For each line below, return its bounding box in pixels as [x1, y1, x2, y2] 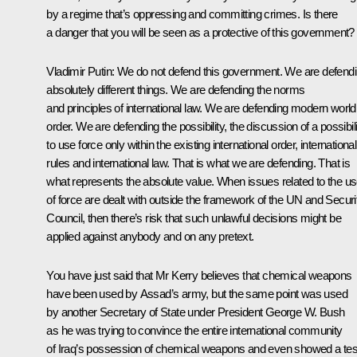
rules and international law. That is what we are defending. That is [46, 155, 351, 170]
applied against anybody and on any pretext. [46, 229, 254, 243]
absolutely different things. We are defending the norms [46, 82, 305, 96]
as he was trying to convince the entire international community [46, 323, 343, 337]
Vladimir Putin [46, 64, 112, 78]
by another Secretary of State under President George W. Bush [46, 304, 345, 319]
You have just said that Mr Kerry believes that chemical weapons [46, 268, 352, 282]
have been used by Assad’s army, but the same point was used [46, 286, 347, 300]
